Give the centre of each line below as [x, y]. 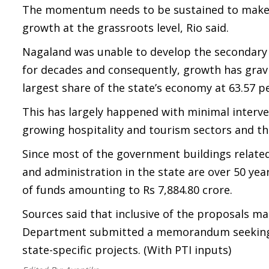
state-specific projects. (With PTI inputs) [127, 250]
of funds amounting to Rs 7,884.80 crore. [127, 190]
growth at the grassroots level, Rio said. [125, 28]
